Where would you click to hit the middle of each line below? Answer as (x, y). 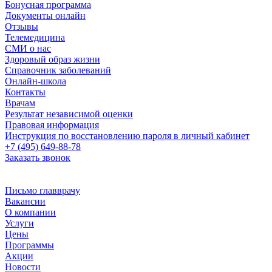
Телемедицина (35, 37)
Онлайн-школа (36, 81)
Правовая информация (52, 125)
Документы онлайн (45, 15)
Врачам (20, 103)
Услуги (19, 223)
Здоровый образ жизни (53, 59)
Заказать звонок (38, 158)
